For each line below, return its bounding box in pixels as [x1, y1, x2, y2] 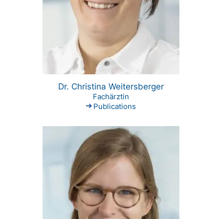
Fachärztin [92, 92, 129, 102]
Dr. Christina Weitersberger [58, 82, 164, 92]
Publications [93, 102, 136, 111]
